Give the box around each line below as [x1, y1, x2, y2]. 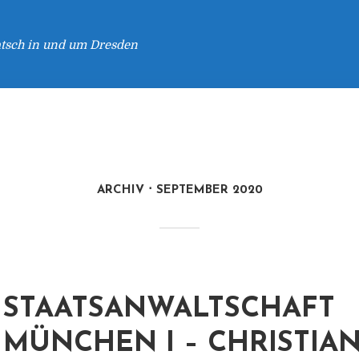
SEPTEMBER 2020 [155, 184, 263, 196]
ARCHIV [96, 184, 144, 196]
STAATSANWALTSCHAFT [3, 296, 335, 324]
